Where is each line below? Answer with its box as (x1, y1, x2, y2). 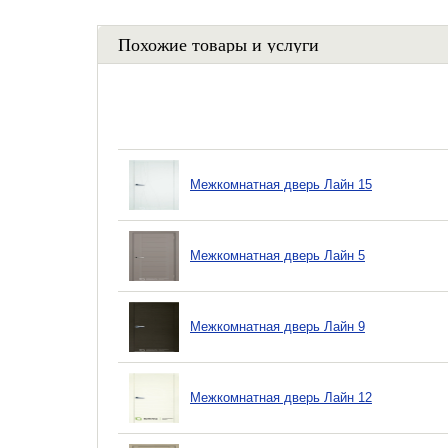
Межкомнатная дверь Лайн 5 (190, 248, 365, 263)
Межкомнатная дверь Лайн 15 (190, 177, 372, 192)
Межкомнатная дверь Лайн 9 (190, 319, 365, 334)
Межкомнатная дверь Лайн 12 (190, 390, 372, 405)
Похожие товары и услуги (118, 32, 319, 56)
